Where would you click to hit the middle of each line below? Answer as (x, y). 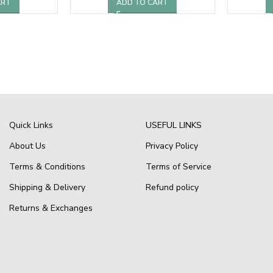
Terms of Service (178, 166)
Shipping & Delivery (47, 187)
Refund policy (172, 187)
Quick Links (31, 125)
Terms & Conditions (47, 166)
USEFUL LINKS (173, 125)
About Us (27, 146)
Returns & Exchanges (51, 208)
